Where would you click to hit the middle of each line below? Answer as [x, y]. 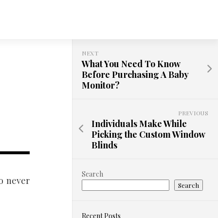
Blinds [104, 145]
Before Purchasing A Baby [135, 74]
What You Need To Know [131, 64]
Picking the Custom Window [148, 134]
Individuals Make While [139, 124]
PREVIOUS [193, 113]
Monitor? [101, 85]
